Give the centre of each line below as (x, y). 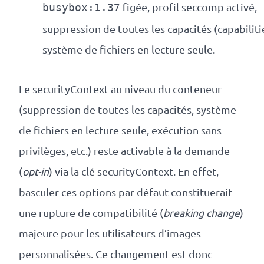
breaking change (202, 213)
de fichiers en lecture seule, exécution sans (120, 130)
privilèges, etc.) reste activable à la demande (124, 151)
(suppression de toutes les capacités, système (128, 110)
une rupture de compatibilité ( (91, 213)
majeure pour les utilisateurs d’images (110, 233)
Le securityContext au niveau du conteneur (120, 89)
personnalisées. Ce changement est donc (115, 254)
